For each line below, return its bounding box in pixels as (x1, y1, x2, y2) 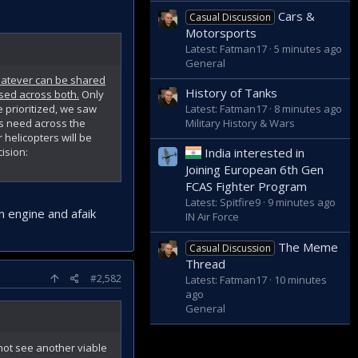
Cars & (278, 7, 316, 24)
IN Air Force (185, 209, 239, 225)
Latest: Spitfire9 (185, 195, 261, 210)
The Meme (278, 238, 339, 255)
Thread (185, 255, 225, 272)
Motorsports (185, 24, 257, 41)
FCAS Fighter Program (185, 178, 307, 195)
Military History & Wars (185, 115, 295, 130)
